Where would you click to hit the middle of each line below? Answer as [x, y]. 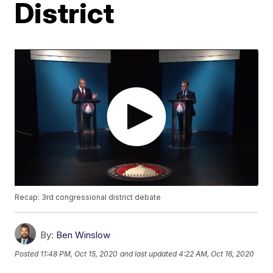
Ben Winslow [83, 235]
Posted [28, 254]
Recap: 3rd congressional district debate [88, 197]
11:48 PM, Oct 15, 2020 [79, 254]
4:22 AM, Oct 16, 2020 [217, 254]
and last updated [149, 254]
